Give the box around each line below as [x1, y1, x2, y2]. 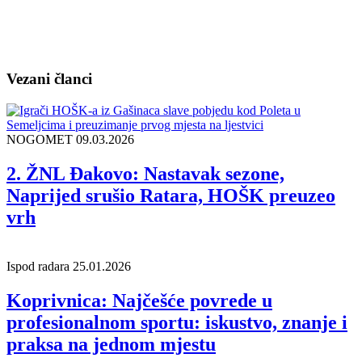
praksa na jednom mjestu [6, 333, 216, 355]
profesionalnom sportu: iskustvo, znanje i [6, 311, 347, 333]
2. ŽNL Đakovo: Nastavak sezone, [6, 162, 284, 184]
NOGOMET [6, 132, 76, 146]
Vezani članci [6, 70, 92, 88]
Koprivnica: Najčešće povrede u [6, 289, 272, 311]
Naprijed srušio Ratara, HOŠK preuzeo [6, 184, 335, 206]
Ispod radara [6, 259, 73, 273]
